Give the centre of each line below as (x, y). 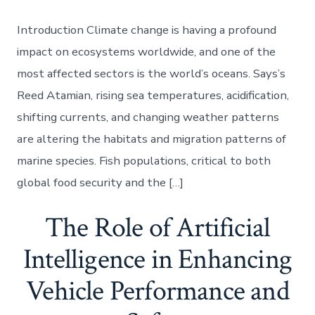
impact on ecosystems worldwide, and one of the (147, 51)
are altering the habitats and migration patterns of (152, 139)
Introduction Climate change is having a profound (147, 30)
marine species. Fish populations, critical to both (144, 160)
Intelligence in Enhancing (157, 259)
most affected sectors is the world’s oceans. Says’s (152, 73)
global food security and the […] (101, 182)
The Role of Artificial (157, 227)
